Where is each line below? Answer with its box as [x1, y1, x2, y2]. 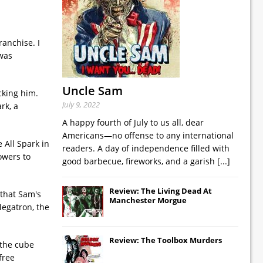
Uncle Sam [62, 82, 123, 99]
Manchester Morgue [109, 194, 187, 205]
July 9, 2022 [62, 99, 100, 110]
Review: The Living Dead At [109, 185, 212, 196]
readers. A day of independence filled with [62, 142, 230, 154]
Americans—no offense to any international [62, 129, 234, 141]
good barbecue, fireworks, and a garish [62, 155, 217, 167]
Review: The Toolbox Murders [109, 234, 222, 245]
